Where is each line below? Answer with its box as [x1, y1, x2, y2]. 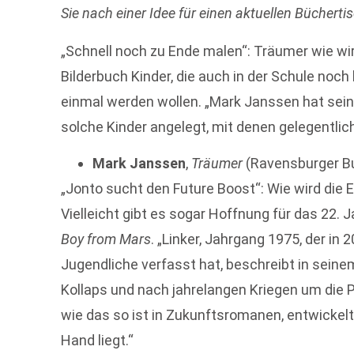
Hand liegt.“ [61, 332, 134, 349]
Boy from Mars [61, 231, 152, 248]
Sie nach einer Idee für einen [61, 5, 236, 21]
